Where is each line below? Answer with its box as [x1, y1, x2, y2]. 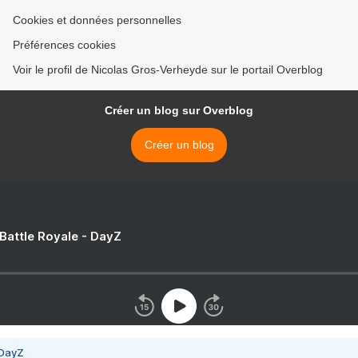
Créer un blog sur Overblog [105, 104, 253, 117]
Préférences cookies [13, 38, 116, 52]
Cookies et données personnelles [13, 14, 181, 27]
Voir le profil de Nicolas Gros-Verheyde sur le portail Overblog [13, 63, 323, 77]
